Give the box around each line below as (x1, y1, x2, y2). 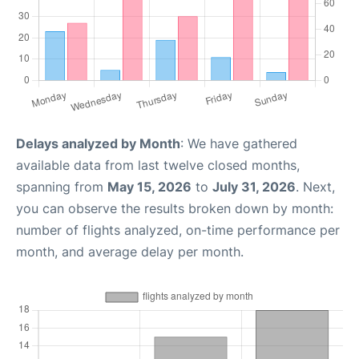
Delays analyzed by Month (16, 135, 180, 152)
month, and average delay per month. (16, 244, 244, 260)
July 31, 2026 (212, 179, 296, 196)
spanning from (16, 179, 107, 196)
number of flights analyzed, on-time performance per (16, 222, 340, 239)
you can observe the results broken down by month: (16, 200, 333, 217)
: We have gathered (180, 135, 297, 152)
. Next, (296, 179, 335, 196)
